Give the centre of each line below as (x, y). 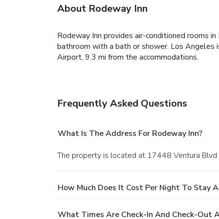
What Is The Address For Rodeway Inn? (130, 133)
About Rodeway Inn (102, 8)
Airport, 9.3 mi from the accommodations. (128, 57)
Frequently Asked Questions (122, 103)
